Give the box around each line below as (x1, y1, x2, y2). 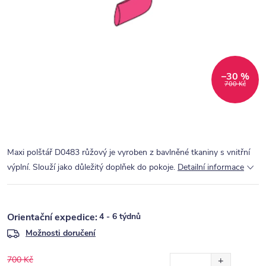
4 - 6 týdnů (99, 211, 141, 222)
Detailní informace (178, 161, 244, 173)
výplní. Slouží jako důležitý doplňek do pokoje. (7, 161, 175, 173)
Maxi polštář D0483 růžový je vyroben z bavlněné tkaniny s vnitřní (7, 147, 250, 158)
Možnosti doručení (26, 227, 96, 239)
